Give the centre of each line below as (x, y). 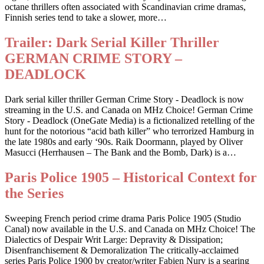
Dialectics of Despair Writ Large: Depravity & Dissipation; (114, 239)
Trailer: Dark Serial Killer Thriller (112, 42)
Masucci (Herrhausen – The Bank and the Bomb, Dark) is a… (121, 152)
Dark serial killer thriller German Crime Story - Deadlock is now (124, 99)
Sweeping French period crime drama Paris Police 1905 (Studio (123, 218)
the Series (34, 193)
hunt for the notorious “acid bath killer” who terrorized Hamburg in (129, 131)
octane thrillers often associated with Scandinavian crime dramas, (125, 6)
